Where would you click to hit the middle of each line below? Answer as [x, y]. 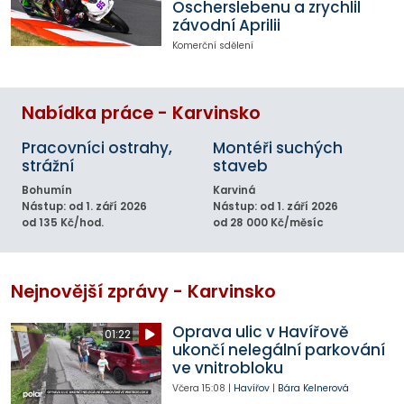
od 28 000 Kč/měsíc [268, 223]
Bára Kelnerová [313, 389]
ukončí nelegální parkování [278, 350]
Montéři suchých [278, 148]
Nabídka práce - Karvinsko [141, 114]
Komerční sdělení [212, 45]
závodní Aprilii [226, 25]
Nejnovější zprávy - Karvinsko [143, 292]
